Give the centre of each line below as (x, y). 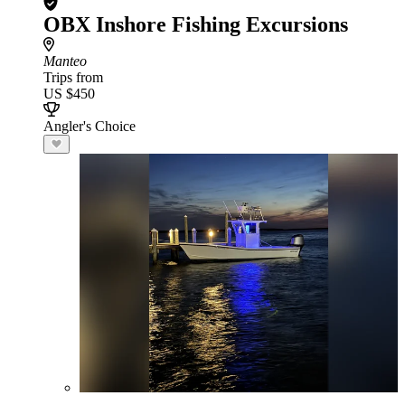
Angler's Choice (89, 126)
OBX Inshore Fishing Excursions (196, 24)
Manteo (65, 61)
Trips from (73, 77)
